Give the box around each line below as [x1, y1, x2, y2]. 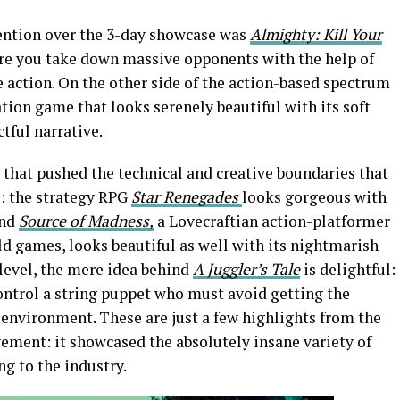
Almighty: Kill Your [250, 24, 382, 45]
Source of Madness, [19, 211, 154, 231]
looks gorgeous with [242, 187, 387, 207]
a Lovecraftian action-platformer [154, 211, 390, 231]
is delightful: [304, 259, 396, 279]
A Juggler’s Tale [193, 259, 300, 279]
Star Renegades [131, 187, 242, 207]
